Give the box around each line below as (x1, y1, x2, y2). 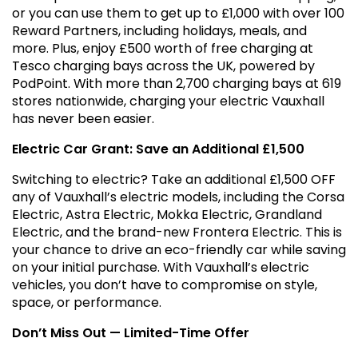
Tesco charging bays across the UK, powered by (12, 57, 315, 76)
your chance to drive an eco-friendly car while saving (12, 241, 346, 260)
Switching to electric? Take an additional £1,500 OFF (12, 170, 336, 189)
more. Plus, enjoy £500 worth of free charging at (12, 39, 313, 58)
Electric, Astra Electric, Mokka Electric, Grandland (12, 205, 322, 225)
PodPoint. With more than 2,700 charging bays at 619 (12, 74, 341, 93)
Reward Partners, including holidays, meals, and (12, 22, 307, 41)
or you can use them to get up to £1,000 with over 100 (12, 4, 344, 23)
